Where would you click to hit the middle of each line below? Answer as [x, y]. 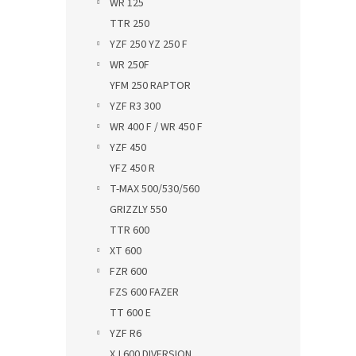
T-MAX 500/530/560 [155, 189]
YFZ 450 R [132, 168]
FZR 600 [128, 272]
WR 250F [130, 65]
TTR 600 [130, 230]
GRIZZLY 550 [138, 210]
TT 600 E [130, 313]
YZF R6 [126, 334]
